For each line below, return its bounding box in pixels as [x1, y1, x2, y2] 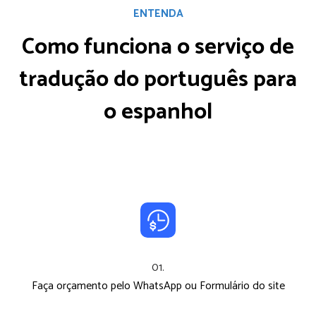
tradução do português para [19, 61, 297, 98]
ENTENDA [133, 5, 183, 23]
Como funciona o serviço [22, 29, 269, 66]
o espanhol [104, 94, 212, 130]
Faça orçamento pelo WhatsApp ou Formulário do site [31, 276, 285, 296]
